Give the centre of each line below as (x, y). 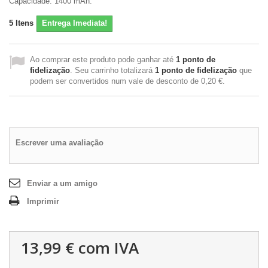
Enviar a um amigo (62, 183)
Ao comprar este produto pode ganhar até (103, 60)
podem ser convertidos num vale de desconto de (115, 81)
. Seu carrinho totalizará (112, 70)
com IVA (106, 248)
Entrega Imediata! (74, 23)
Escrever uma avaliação (60, 143)
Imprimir (43, 201)
